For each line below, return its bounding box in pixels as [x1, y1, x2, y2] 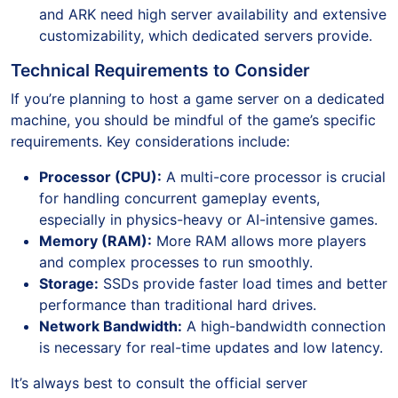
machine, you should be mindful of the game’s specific [11, 111, 376, 129]
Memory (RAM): [39, 232, 152, 250]
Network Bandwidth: [39, 317, 182, 335]
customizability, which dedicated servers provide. [39, 27, 372, 44]
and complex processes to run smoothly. [39, 253, 313, 271]
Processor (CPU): [39, 168, 162, 186]
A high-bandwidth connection [182, 317, 386, 335]
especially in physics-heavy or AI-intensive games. [39, 211, 378, 228]
